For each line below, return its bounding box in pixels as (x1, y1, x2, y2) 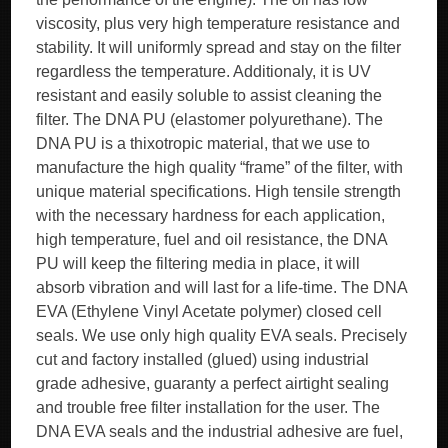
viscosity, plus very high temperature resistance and (36, 15, 401, 32)
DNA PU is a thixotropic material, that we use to (36, 135, 371, 152)
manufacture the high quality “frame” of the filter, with (36, 159, 404, 176)
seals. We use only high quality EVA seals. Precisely (36, 327, 408, 344)
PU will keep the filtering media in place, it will (36, 255, 361, 272)
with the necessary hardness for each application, (36, 207, 386, 224)
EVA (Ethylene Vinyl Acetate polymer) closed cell (36, 303, 383, 320)
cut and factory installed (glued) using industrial (36, 351, 370, 368)
